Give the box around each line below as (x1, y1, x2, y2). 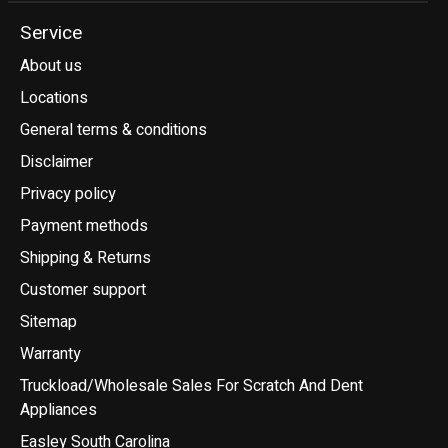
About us (20, 53, 82, 78)
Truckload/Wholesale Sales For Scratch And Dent (20, 373, 363, 398)
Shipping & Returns (20, 245, 151, 270)
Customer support (20, 277, 146, 302)
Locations (20, 85, 88, 110)
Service (20, 19, 82, 48)
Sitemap (20, 309, 77, 334)
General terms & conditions (20, 117, 207, 142)
